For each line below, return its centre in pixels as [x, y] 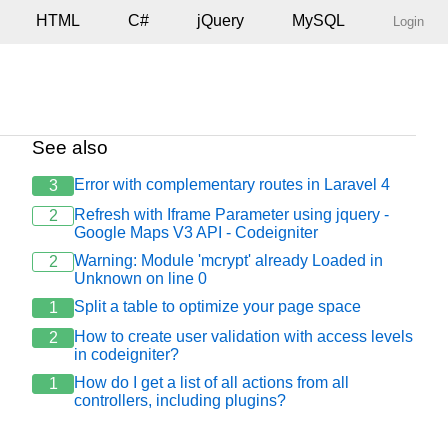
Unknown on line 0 [140, 278]
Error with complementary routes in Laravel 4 [232, 184]
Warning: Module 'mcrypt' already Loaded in [228, 260]
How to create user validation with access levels [243, 336]
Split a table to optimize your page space [217, 306]
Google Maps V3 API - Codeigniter [196, 232]
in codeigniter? [126, 354]
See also [70, 147]
